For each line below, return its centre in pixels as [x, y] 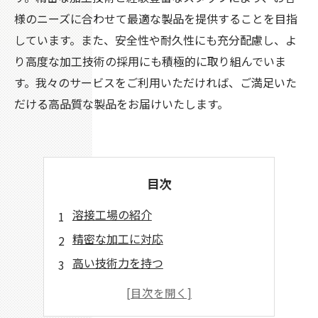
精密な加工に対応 [117, 238]
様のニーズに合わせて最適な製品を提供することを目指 [156, 18]
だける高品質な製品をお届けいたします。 [121, 104]
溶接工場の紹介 [112, 214]
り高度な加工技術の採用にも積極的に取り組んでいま [150, 61]
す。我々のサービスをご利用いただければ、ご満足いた [155, 82]
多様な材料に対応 [117, 287]
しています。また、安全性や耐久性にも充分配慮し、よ [155, 40]
